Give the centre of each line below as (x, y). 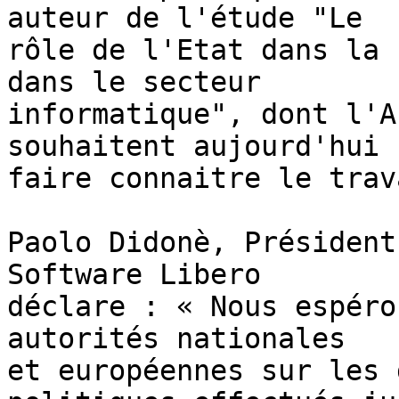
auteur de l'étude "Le (185, 18)
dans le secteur (134, 82)
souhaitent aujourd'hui (193, 147)
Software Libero (134, 275)
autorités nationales (176, 339)
